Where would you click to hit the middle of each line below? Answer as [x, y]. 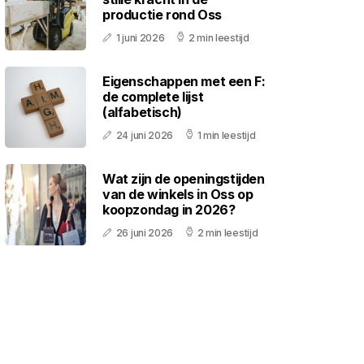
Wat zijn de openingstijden [184, 178]
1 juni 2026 [140, 37]
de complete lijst [153, 96]
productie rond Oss [162, 14]
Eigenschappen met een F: [184, 81]
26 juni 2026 [145, 232]
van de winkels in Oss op [178, 194]
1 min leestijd [226, 135]
